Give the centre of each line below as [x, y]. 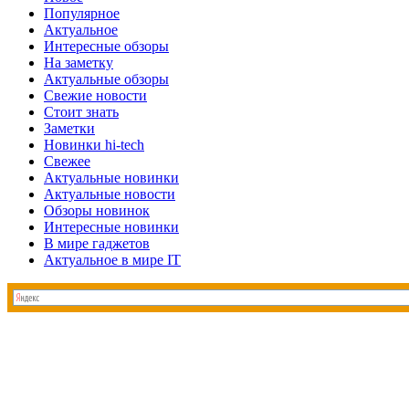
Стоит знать [81, 111]
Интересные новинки [111, 226]
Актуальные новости [110, 194]
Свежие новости [95, 95]
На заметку [79, 62]
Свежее [67, 161]
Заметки [69, 128]
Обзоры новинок [97, 210]
